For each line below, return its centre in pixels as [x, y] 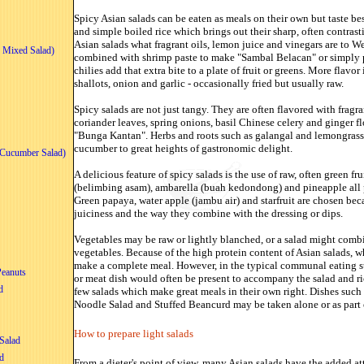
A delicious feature [116, 174]
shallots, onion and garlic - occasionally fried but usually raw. [209, 83]
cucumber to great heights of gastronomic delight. [183, 148]
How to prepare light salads [134, 333]
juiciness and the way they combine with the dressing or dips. [208, 213]
